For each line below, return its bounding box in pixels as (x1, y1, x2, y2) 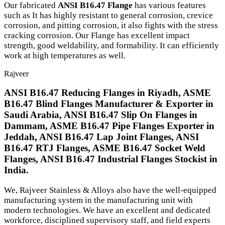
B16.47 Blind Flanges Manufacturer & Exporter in (4, 98, 213, 109)
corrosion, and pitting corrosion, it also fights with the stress (4, 20, 218, 30)
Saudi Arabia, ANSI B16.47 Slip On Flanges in (4, 109, 197, 121)
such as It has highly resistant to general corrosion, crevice (4, 10, 213, 20)
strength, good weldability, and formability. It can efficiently (4, 40, 219, 50)
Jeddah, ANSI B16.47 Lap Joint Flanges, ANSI (4, 132, 199, 143)
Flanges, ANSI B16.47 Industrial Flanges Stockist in (4, 154, 217, 165)
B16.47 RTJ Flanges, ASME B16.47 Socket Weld (4, 143, 205, 154)
